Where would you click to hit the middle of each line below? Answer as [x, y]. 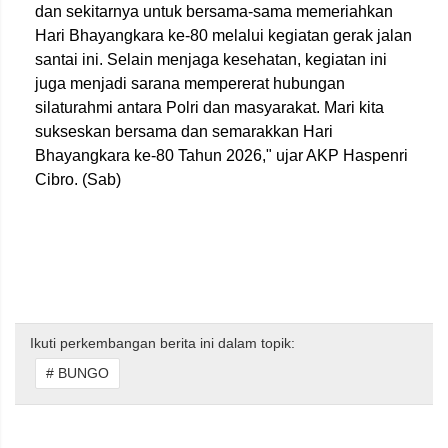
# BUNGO [77, 373]
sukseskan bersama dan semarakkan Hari [184, 131]
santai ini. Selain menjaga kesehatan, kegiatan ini [211, 59]
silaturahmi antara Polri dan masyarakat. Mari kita [209, 107]
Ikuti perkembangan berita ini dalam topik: [162, 343]
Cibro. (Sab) [78, 179]
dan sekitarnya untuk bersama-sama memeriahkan [214, 11]
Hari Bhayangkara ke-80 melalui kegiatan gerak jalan [223, 35]
